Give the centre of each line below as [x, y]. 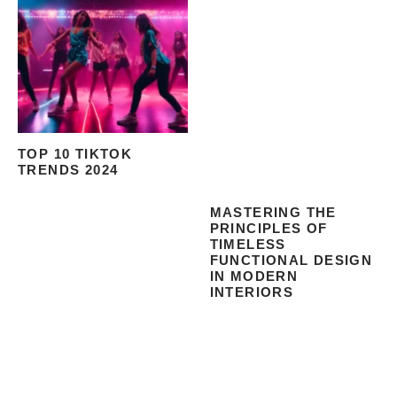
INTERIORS [252, 292]
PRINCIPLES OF [269, 229]
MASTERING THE [273, 213]
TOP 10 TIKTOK [75, 154]
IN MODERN [254, 276]
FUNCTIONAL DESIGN [291, 261]
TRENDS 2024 [68, 170]
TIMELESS [248, 245]
